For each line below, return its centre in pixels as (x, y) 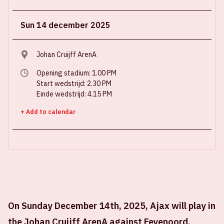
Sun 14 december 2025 (65, 25)
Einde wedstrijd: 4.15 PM (74, 94)
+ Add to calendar (48, 112)
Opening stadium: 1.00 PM (76, 73)
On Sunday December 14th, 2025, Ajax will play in (112, 206)
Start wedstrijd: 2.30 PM (74, 83)
